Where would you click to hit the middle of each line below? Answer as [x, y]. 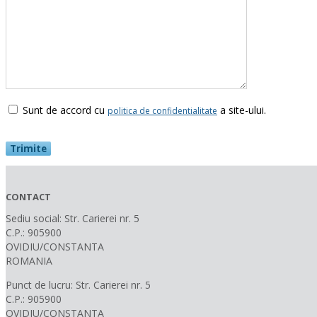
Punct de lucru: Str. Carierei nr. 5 [78, 284]
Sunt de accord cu [64, 110]
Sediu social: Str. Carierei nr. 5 [73, 218]
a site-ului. [242, 110]
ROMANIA [29, 260]
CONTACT [28, 196]
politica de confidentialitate [162, 110]
